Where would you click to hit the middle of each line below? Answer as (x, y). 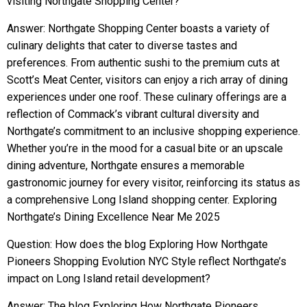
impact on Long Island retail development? (109, 279)
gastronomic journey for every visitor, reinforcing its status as (153, 183)
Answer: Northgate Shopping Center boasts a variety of (138, 28)
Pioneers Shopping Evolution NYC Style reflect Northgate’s (147, 261)
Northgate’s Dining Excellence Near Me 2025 (113, 217)
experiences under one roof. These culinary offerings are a (147, 97)
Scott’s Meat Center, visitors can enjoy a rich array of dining (147, 80)
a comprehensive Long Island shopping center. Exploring (142, 200)
